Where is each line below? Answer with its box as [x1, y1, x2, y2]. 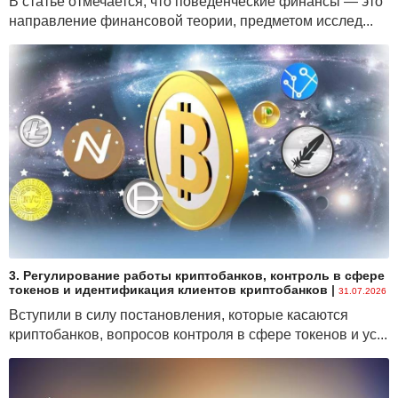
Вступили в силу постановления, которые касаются [9, 307, 348, 323]
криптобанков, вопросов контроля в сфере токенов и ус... [9, 327, 387, 343]
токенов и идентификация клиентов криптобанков [9, 283, 328, 298]
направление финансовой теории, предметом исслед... [9, 13, 373, 29]
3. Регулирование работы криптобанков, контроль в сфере [9, 268, 385, 283]
